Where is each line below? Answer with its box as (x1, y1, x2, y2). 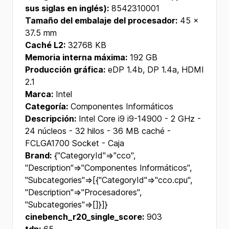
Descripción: (25, 113, 76, 124)
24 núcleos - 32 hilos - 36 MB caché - (25, 126, 171, 136)
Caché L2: (25, 40, 65, 50)
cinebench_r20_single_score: (25, 212, 144, 222)
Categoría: (25, 101, 68, 111)
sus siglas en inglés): (25, 3, 109, 13)
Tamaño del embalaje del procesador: (25, 15, 177, 26)
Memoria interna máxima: (25, 52, 127, 62)
